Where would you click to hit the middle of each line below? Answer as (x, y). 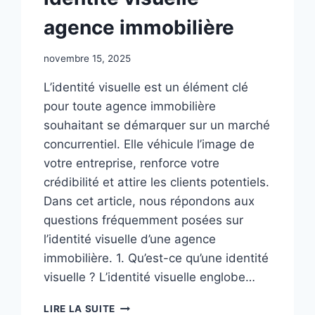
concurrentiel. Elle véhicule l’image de (149, 144)
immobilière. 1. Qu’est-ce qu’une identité (156, 258)
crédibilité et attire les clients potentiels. (157, 182)
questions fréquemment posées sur (144, 220)
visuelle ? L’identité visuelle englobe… (150, 277)
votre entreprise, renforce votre (132, 163)
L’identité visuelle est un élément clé (146, 88)
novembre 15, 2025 (88, 59)
